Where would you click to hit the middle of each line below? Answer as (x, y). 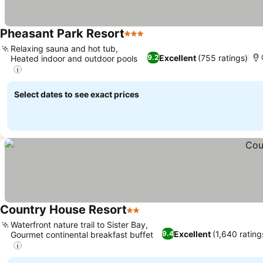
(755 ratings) (223, 58)
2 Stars (142, 216)
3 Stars (140, 40)
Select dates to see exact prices (77, 95)
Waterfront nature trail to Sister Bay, (79, 225)
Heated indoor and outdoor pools (74, 58)
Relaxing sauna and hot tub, (64, 48)
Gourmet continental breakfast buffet (82, 235)
